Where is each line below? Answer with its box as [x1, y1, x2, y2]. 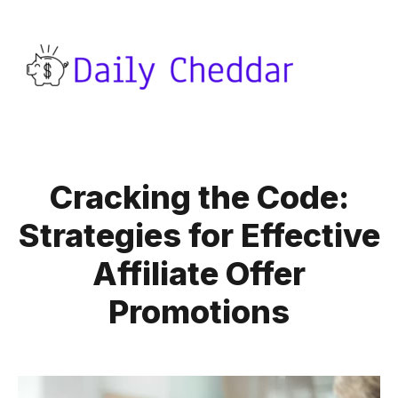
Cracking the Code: [49, 178, 349, 217]
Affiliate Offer [92, 254, 306, 293]
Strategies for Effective [18, 216, 380, 255]
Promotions [108, 292, 290, 331]
